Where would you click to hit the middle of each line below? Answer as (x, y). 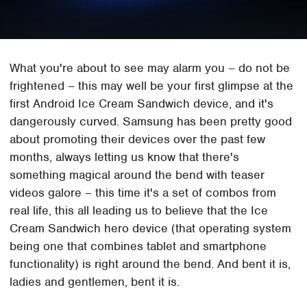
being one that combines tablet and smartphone (138, 246)
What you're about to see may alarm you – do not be (150, 67)
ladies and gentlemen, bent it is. (95, 281)
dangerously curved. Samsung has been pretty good (151, 121)
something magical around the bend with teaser (137, 174)
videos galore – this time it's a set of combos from (143, 192)
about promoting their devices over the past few (138, 139)
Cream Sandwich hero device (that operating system (151, 228)
